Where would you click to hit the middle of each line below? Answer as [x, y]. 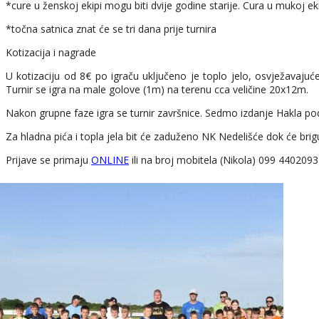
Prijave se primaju [48, 159]
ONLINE [110, 159]
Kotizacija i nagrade [51, 52]
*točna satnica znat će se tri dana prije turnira [111, 28]
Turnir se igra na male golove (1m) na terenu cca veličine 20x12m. [157, 89]
